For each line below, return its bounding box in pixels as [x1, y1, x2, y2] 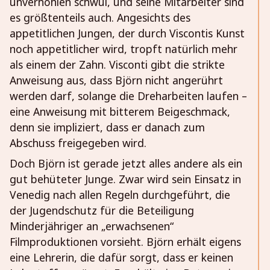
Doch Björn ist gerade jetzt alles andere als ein [10, 156, 242, 171]
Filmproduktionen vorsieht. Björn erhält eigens [10, 234, 241, 250]
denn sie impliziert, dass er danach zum [10, 120, 205, 135]
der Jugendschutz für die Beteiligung [10, 203, 194, 218]
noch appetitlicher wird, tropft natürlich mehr [10, 42, 237, 57]
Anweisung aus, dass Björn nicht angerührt [10, 73, 223, 88]
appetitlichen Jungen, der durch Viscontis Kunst [10, 26, 245, 41]
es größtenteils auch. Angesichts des [10, 10, 190, 25]
